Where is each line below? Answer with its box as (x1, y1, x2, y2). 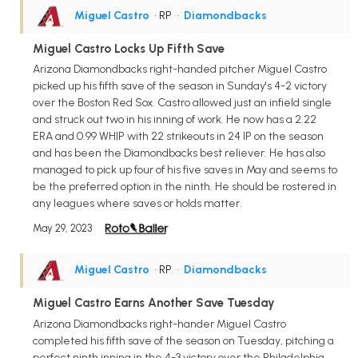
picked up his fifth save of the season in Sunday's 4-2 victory (33, 79, 327, 93)
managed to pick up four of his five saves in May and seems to (33, 163, 337, 177)
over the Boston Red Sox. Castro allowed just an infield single (33, 96, 332, 110)
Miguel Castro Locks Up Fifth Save (33, 41, 225, 56)
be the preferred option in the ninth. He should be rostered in (33, 180, 336, 194)
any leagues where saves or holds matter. (33, 197, 242, 211)
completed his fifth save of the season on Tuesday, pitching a (33, 334, 334, 348)
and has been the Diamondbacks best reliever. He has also (33, 146, 325, 161)
